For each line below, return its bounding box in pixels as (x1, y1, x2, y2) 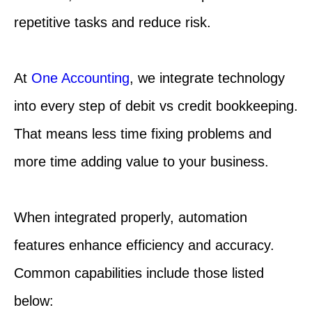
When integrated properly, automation (14, 209, 247, 225)
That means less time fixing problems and (14, 125, 272, 141)
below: (14, 292, 54, 309)
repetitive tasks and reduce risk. (14, 14, 211, 30)
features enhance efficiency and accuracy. (14, 237, 274, 253)
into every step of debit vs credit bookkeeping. (14, 97, 298, 114)
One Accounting (31, 70, 130, 86)
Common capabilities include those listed (14, 265, 264, 281)
